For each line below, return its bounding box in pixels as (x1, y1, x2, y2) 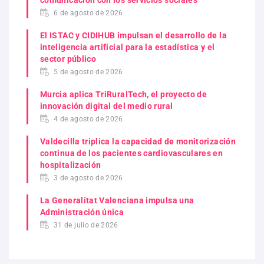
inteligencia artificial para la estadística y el (40, 42, 215, 52)
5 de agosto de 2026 (54, 68, 123, 77)
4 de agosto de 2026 (54, 115, 123, 124)
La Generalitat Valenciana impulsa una (40, 196, 194, 206)
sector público (40, 54, 97, 64)
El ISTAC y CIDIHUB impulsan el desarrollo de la (40, 31, 227, 41)
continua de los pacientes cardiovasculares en (40, 148, 223, 159)
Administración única (40, 207, 124, 217)
